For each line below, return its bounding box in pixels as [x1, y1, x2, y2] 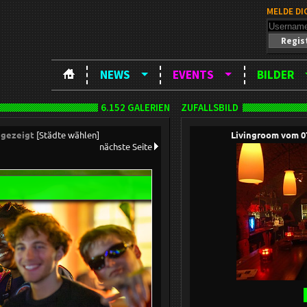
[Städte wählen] [36, 129, 99, 141]
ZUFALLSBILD [181, 101, 238, 114]
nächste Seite [99, 140, 154, 153]
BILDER [257, 67, 295, 83]
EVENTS [173, 67, 214, 83]
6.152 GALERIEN [101, 101, 170, 114]
